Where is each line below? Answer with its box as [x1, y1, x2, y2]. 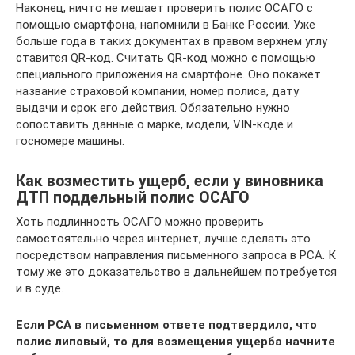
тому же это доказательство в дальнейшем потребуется [16, 264, 337, 279]
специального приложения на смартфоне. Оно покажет [16, 67, 321, 82]
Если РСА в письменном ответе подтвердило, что [16, 317, 317, 332]
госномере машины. [16, 133, 124, 148]
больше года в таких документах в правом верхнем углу [16, 33, 327, 48]
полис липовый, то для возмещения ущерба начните [16, 334, 335, 349]
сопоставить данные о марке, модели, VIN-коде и [16, 116, 293, 132]
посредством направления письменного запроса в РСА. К [16, 247, 336, 262]
